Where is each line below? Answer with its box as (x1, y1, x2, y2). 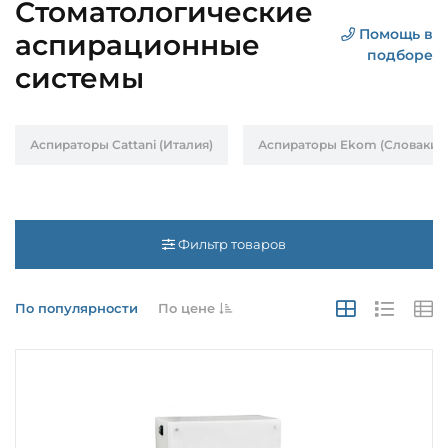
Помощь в (354, 25, 433, 43)
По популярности (15, 300, 138, 316)
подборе (366, 46, 433, 64)
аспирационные (15, 27, 260, 62)
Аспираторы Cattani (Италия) (30, 136, 213, 152)
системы (15, 60, 144, 95)
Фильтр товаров (175, 235, 286, 252)
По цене (158, 300, 219, 316)
